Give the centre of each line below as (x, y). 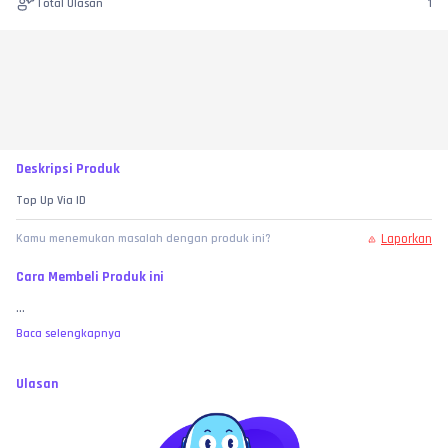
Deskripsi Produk (68, 169)
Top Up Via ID (259, 201)
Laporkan (406, 239)
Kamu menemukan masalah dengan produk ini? (143, 239)
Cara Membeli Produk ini (90, 277)
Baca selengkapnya (68, 334)
